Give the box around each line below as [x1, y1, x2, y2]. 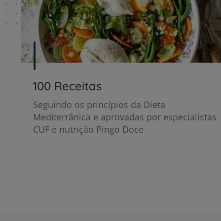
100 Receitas [33, 78, 102, 94]
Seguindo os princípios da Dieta [33, 99, 165, 111]
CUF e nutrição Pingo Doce [33, 123, 144, 136]
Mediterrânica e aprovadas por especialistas [33, 111, 217, 123]
